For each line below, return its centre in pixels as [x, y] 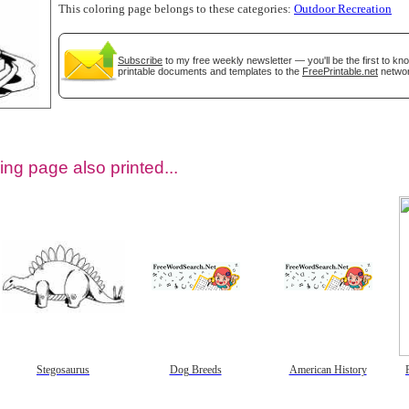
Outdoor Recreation [343, 9]
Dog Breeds [195, 370]
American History [328, 370]
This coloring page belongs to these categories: [176, 9]
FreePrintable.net [340, 71]
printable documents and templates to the [210, 71]
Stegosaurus [63, 370]
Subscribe [140, 60]
